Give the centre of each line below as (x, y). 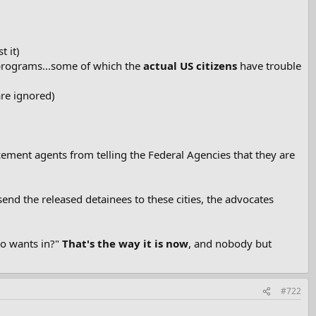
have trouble (269, 66)
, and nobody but (230, 244)
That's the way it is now (125, 244)
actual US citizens (190, 66)
